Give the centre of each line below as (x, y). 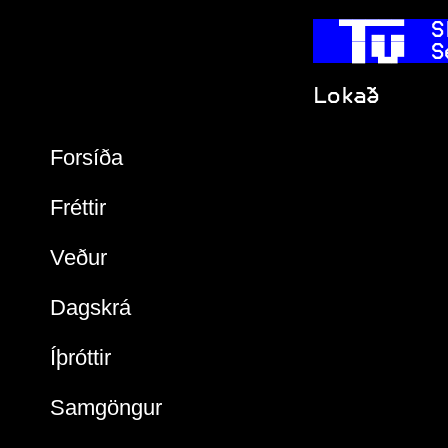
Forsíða (86, 157)
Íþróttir (80, 357)
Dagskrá (90, 307)
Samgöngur (106, 407)
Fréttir (78, 207)
